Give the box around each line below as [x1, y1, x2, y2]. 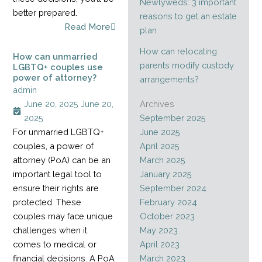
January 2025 [139, 169, 192, 180]
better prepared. [13, 7, 78, 18]
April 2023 [139, 239, 180, 250]
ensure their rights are [13, 182, 99, 193]
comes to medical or [13, 239, 97, 249]
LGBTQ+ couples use [13, 61, 104, 72]
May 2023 [139, 225, 178, 236]
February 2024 [139, 197, 197, 208]
